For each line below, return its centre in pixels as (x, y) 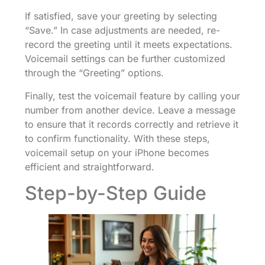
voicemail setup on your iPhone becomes (117, 152)
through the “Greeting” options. (94, 73)
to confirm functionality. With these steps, (117, 138)
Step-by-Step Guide (116, 193)
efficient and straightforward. (90, 167)
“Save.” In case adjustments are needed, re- (122, 30)
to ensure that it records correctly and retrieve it (132, 124)
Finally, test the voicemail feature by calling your (132, 96)
